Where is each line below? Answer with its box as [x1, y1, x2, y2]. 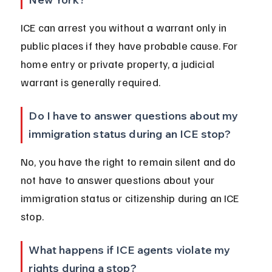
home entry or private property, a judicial [21, 57, 217, 71]
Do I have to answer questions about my [29, 109, 241, 123]
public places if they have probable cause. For [21, 39, 240, 53]
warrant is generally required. [21, 75, 160, 89]
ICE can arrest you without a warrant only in [21, 21, 229, 35]
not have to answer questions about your [21, 173, 217, 187]
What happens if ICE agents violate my [29, 243, 233, 257]
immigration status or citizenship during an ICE [21, 191, 242, 205]
